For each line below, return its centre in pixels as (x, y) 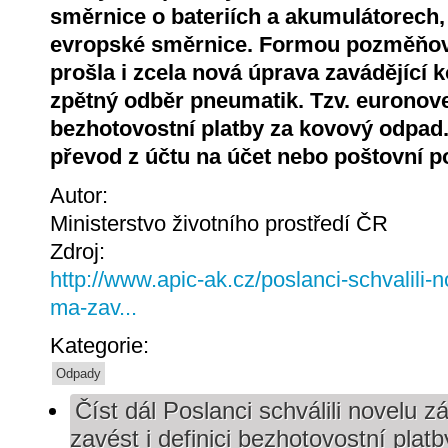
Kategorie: (102, 346)
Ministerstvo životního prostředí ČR (219, 223)
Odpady (78, 374)
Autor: (82, 195)
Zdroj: (80, 251)
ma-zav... (93, 307)
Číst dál (115, 411)
